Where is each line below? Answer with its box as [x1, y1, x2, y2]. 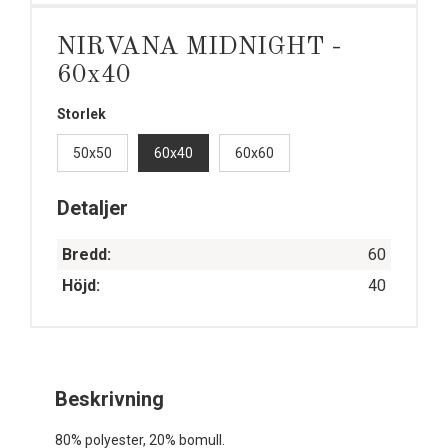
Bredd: [62, 244, 111, 264]
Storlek [57, 105, 106, 122]
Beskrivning [55, 386, 164, 411]
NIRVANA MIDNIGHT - [57, 33, 342, 60]
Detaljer [57, 195, 128, 220]
